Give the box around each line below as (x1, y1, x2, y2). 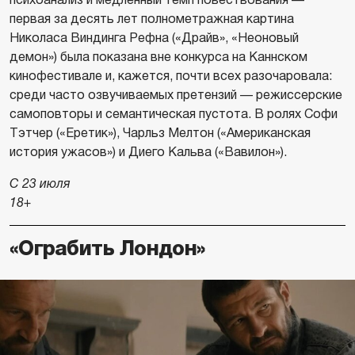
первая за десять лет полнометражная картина (10, 11, 294, 25)
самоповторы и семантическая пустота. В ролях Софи (10, 106, 338, 120)
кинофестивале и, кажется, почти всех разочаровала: (10, 68, 332, 82)
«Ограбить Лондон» (10, 236, 205, 260)
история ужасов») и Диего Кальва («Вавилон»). (10, 144, 287, 158)
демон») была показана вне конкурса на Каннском (10, 49, 307, 63)
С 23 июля (10, 176, 71, 190)
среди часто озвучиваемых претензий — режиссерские (10, 87, 342, 101)
